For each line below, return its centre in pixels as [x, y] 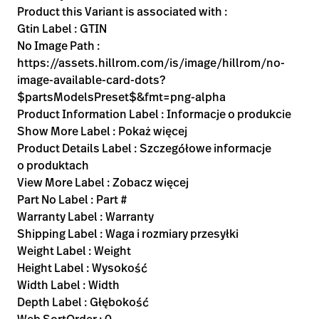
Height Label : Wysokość [82, 268]
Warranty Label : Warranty [85, 216]
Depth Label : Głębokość [83, 302]
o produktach [53, 165]
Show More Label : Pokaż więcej [102, 131]
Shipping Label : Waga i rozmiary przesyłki [128, 234]
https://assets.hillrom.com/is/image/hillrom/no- [151, 63]
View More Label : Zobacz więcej [103, 182]
